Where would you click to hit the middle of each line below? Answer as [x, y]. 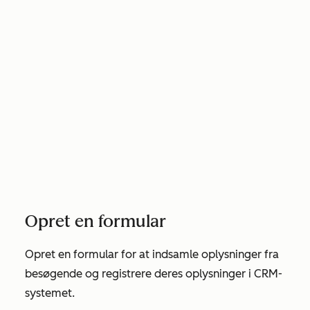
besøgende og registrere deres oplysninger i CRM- [154, 274]
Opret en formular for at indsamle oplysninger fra [152, 254]
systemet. [51, 293]
